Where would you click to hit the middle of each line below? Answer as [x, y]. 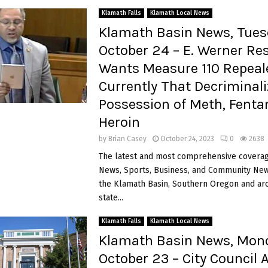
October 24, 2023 [187, 138]
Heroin [119, 122]
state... [111, 197]
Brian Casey [127, 138]
